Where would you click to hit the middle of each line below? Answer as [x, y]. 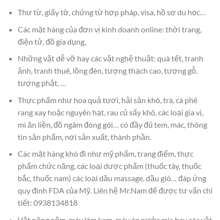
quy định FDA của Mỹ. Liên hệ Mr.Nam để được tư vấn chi [115, 191]
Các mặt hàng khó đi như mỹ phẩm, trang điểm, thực [105, 154]
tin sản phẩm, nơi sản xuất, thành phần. [84, 137]
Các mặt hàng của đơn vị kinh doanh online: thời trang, [109, 29]
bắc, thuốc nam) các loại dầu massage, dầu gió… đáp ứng [112, 178]
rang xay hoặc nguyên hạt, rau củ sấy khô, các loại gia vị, [110, 112]
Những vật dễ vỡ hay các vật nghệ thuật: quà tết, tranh [110, 58]
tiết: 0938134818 [47, 203]
